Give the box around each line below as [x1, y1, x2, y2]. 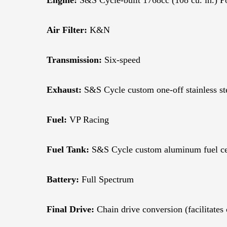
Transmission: [47, 54, 102, 65]
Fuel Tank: [47, 144, 89, 155]
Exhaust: [47, 84, 82, 95]
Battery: [47, 174, 79, 184]
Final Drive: [47, 204, 94, 214]
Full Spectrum [79, 174, 134, 184]
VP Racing [67, 114, 109, 125]
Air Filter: [47, 24, 87, 35]
